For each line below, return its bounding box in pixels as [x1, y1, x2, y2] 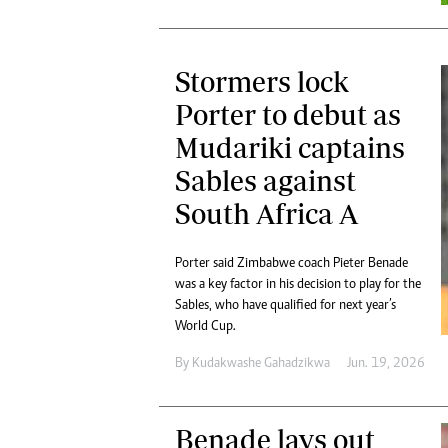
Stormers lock [175, 65, 349, 99]
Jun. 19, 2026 [346, 357, 425, 372]
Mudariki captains [175, 131, 405, 165]
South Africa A [175, 197, 358, 231]
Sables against [175, 164, 356, 198]
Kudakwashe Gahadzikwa [192, 357, 330, 372]
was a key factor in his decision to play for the [175, 278, 421, 293]
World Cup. [175, 320, 236, 335]
